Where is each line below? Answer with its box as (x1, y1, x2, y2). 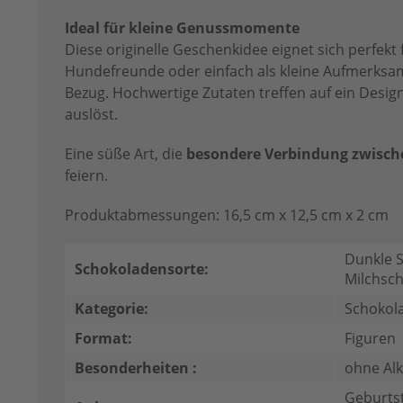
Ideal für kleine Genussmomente (65, 18, 300, 39)
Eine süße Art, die (65, 144, 186, 165)
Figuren (345, 328, 396, 349)
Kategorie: (75, 299, 148, 319)
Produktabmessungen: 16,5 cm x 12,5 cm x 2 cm (65, 205, 389, 226)
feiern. (65, 166, 108, 186)
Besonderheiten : (75, 358, 197, 379)
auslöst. (65, 104, 118, 125)
